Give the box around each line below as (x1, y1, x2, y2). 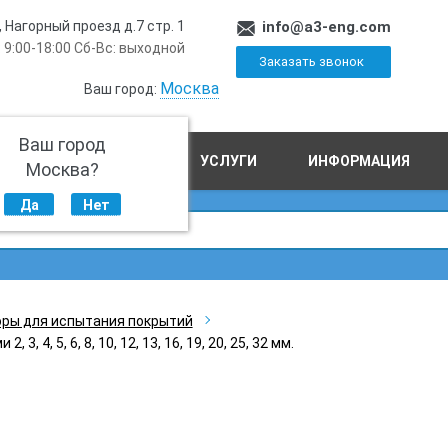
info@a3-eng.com (262, 18, 392, 36)
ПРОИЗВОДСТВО (31, 153, 149, 169)
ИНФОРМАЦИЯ (308, 153, 411, 169)
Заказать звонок (258, 54, 364, 69)
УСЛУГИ (199, 153, 257, 169)
